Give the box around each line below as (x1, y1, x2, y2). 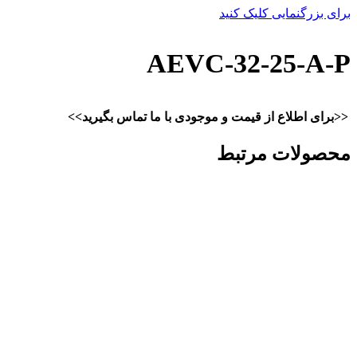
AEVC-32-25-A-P (147, 49, 351, 78)
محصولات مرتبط (217, 143, 351, 164)
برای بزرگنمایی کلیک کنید (219, 6, 351, 20)
